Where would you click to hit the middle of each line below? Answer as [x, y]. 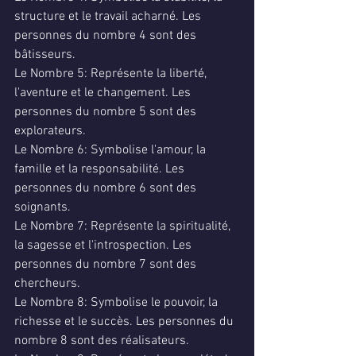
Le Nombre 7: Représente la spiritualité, [124, 226]
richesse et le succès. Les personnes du [126, 322]
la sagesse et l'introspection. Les [104, 246]
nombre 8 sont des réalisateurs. [102, 341]
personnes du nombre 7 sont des [107, 265]
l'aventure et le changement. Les [104, 93]
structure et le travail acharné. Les [109, 17]
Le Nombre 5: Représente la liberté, [112, 74]
